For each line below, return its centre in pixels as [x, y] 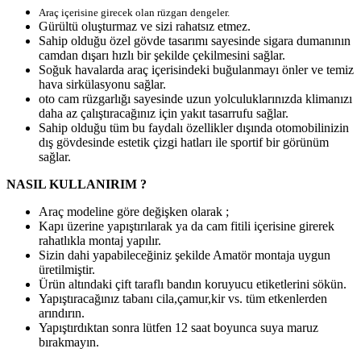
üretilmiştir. [68, 269]
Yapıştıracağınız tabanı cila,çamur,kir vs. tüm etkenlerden [183, 298]
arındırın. [62, 313]
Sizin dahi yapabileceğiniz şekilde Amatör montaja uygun [185, 255]
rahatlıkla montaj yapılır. [102, 240]
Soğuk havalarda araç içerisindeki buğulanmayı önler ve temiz [196, 69]
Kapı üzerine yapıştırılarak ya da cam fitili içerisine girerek [187, 226]
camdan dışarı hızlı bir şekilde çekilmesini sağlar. [164, 55]
